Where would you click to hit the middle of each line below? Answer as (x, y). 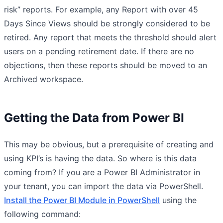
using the (178, 200)
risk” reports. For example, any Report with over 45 (101, 10)
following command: (42, 214)
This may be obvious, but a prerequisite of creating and (109, 145)
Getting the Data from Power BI (94, 118)
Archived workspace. (44, 79)
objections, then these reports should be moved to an (106, 65)
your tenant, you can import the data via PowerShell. (104, 186)
